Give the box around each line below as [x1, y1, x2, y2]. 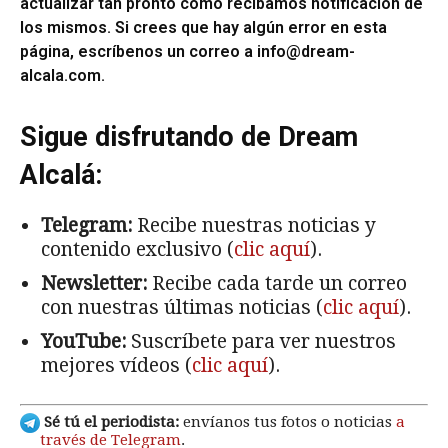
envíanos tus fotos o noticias [179, 413, 396, 432]
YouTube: [41, 329, 126, 353]
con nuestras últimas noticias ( [41, 295, 323, 319]
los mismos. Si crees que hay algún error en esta [20, 17, 387, 37]
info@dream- [257, 41, 355, 61]
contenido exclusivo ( [41, 237, 234, 261]
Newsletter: [41, 271, 147, 295]
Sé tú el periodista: [40, 413, 179, 432]
